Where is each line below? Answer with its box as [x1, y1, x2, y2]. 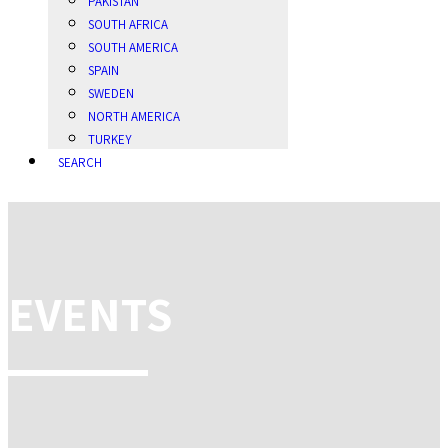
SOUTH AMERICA [88, 38, 178, 56]
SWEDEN [88, 84, 134, 102]
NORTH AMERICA [88, 107, 180, 125]
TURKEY [88, 130, 132, 148]
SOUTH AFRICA [88, 15, 168, 33]
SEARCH [58, 153, 102, 171]
